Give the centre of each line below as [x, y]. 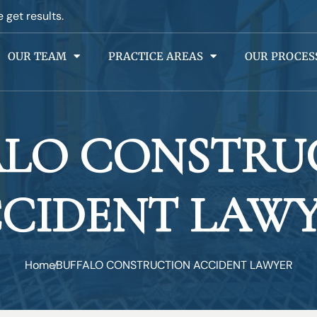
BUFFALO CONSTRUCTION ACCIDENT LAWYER [174, 265]
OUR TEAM [37, 56]
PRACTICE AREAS [156, 56]
